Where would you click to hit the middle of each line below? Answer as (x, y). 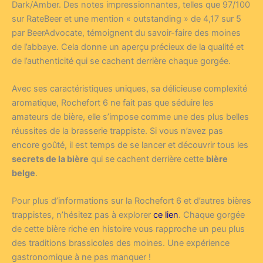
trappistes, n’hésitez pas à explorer (82, 215)
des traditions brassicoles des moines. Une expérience (121, 243)
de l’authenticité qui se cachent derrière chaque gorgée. (121, 61)
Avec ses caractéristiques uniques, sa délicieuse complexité (129, 89)
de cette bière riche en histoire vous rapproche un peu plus (128, 229)
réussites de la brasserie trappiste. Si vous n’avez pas (117, 131)
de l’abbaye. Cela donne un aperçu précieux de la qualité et (128, 47)
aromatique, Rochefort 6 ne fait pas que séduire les (113, 103)
